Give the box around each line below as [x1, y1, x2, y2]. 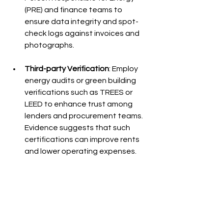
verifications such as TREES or [25, 88, 134, 96]
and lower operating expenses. [25, 147, 137, 155]
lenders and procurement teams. [25, 111, 144, 120]
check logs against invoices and [25, 29, 141, 37]
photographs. [25, 41, 74, 49]
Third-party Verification [25, 64, 109, 73]
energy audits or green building [25, 76, 137, 84]
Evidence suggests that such [25, 123, 132, 132]
